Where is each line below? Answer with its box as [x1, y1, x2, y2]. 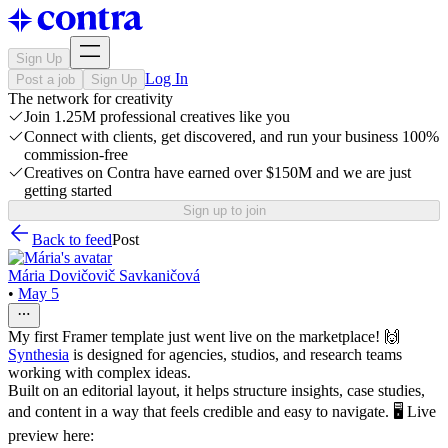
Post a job [16, 72, 75, 87]
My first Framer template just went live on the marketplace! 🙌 [8, 328, 400, 345]
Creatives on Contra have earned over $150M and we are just [24, 164, 411, 181]
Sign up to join [182, 203, 266, 218]
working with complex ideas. [8, 364, 191, 381]
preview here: [8, 427, 94, 444]
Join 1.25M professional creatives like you [24, 108, 290, 125]
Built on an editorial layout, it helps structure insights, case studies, [8, 382, 425, 399]
